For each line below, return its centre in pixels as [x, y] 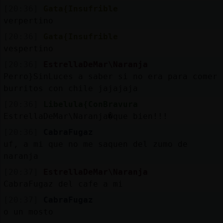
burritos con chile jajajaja [70, 88]
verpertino [28, 20]
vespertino [28, 48]
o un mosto [28, 212]
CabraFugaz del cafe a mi [63, 184]
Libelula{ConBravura [90, 104]
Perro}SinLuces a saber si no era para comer [110, 76]
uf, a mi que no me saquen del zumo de [95, 144]
